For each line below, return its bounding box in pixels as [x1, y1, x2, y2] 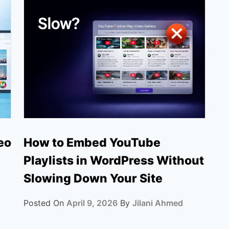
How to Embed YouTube [24, 135, 161, 150]
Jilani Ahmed [132, 197, 183, 208]
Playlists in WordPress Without [24, 153, 204, 168]
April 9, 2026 [66, 197, 118, 208]
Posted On [24, 197, 66, 208]
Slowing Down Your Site [24, 171, 163, 186]
